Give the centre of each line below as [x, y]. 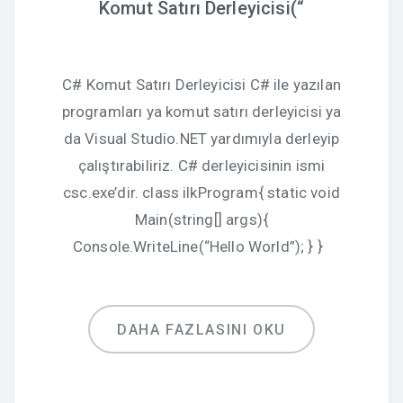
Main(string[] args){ [201, 219]
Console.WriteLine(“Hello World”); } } [201, 246]
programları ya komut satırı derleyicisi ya [201, 112]
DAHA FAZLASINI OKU [201, 330]
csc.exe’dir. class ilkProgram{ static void [201, 193]
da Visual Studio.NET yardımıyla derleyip [201, 139]
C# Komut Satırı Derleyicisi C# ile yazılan [201, 85]
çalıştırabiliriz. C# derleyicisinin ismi [201, 166]
